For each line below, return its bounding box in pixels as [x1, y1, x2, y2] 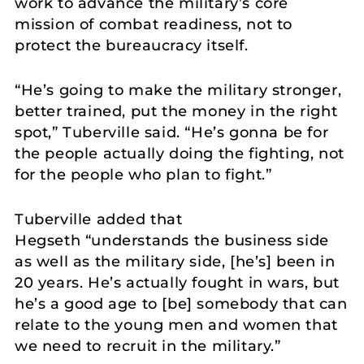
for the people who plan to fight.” [15, 165, 272, 184]
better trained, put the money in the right [15, 102, 338, 120]
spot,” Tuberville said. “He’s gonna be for [15, 123, 329, 141]
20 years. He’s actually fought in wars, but [15, 273, 340, 292]
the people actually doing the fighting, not [15, 144, 344, 162]
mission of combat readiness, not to [15, 15, 293, 34]
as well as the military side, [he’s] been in [15, 252, 336, 271]
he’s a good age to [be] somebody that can [15, 294, 348, 313]
